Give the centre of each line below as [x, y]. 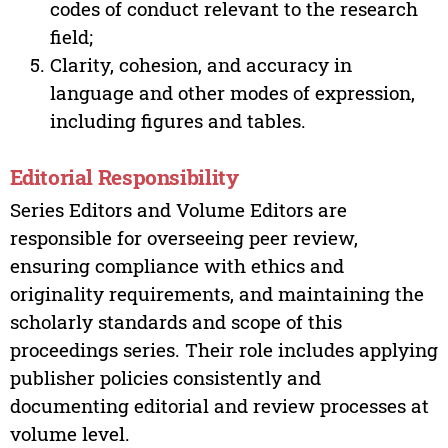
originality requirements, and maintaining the [216, 293]
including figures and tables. [177, 121]
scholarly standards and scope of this [175, 321]
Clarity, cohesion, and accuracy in [200, 65]
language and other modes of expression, [232, 93]
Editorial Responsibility [124, 176]
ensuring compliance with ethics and [176, 265]
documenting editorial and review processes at [219, 405]
